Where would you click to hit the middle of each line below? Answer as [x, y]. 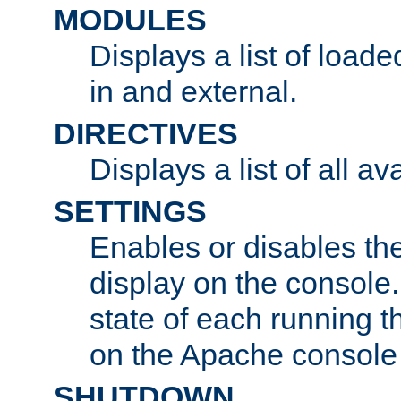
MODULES [130, 19]
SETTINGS [130, 211]
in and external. [193, 91]
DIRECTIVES [146, 133]
